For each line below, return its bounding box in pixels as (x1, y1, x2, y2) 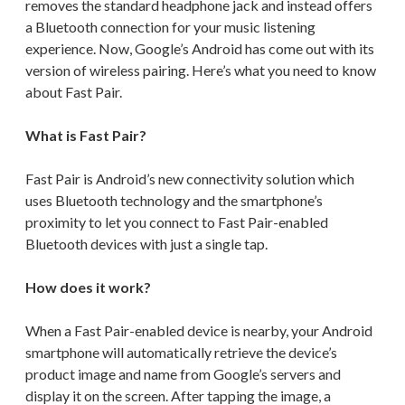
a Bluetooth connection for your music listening (25, 17, 316, 35)
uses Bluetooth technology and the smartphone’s (25, 191, 323, 209)
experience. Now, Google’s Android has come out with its (25, 39, 374, 57)
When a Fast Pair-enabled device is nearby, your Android (25, 321, 372, 339)
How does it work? (25, 278, 151, 296)
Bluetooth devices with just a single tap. (25, 234, 268, 252)
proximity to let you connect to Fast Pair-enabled (25, 212, 328, 231)
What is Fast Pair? (25, 126, 146, 144)
